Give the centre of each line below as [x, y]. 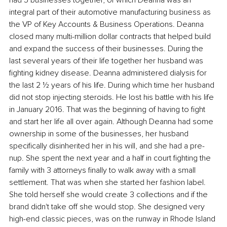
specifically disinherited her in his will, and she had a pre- [107, 146]
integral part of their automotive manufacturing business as [111, 12]
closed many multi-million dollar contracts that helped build [111, 36]
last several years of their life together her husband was [107, 61]
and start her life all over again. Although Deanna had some [112, 121]
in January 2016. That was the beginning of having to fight [108, 109]
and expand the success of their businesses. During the [107, 48]
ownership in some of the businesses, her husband [100, 134]
